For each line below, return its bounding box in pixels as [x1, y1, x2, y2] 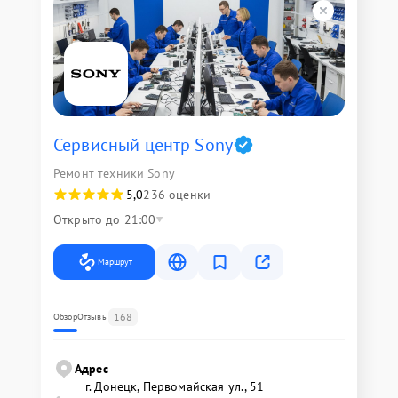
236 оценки [143, 186, 211, 203]
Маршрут [98, 255, 132, 267]
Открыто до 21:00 [53, 211, 156, 227]
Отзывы [76, 310, 108, 322]
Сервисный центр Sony [53, 132, 233, 156]
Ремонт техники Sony [53, 164, 175, 181]
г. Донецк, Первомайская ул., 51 [85, 378, 265, 394]
